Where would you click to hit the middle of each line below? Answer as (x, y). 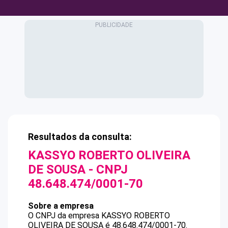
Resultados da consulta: (80, 137)
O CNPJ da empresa (65, 216)
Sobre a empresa (61, 206)
